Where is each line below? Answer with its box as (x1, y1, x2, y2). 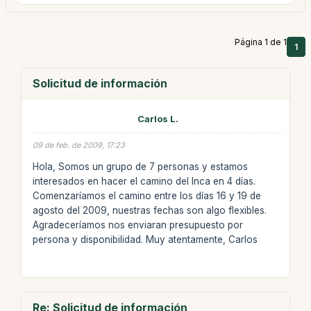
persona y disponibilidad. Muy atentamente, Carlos (32, 233, 258, 245)
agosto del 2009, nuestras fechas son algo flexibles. (32, 204, 267, 216)
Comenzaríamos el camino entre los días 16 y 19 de (32, 190, 261, 201)
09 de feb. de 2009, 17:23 (32, 140, 125, 150)
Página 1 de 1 (235, 37, 287, 47)
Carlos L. (137, 113, 179, 124)
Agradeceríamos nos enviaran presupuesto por (32, 219, 243, 230)
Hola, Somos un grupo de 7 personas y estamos (32, 160, 248, 172)
